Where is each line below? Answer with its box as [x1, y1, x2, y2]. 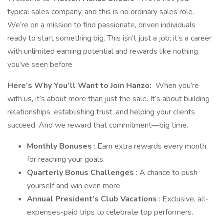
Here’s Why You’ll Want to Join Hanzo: [7, 80, 153, 91]
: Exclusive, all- [159, 194, 209, 204]
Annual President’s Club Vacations [27, 194, 159, 204]
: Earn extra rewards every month [94, 141, 206, 152]
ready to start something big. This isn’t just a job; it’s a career [7, 33, 212, 44]
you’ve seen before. [7, 59, 74, 70]
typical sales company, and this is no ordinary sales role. [7, 6, 194, 17]
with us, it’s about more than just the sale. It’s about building [7, 93, 210, 104]
